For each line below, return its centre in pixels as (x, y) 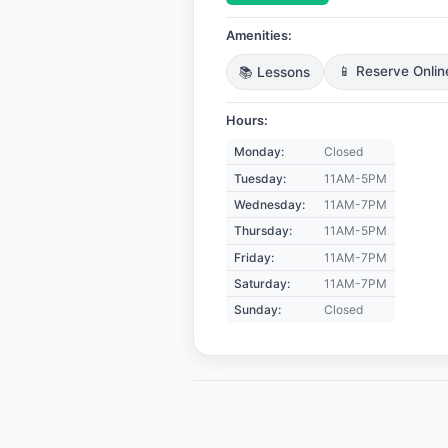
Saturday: (261, 284)
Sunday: (257, 310)
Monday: (258, 152)
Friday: (253, 257)
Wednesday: (269, 204)
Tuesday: (259, 178)
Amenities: (258, 36)
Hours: (246, 121)
